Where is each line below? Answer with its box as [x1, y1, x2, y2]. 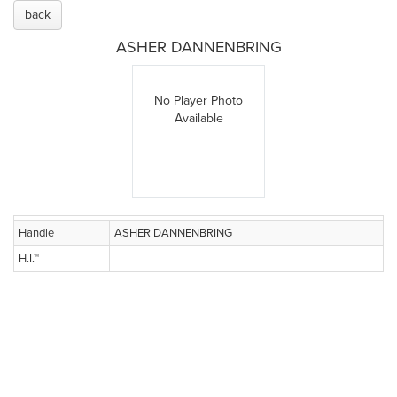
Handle [19, 226, 54, 240]
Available [174, 111, 223, 126]
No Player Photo [154, 93, 243, 108]
